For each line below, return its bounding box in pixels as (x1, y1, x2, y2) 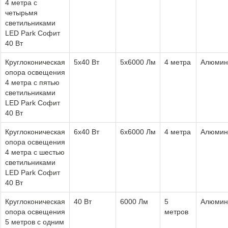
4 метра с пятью (5, 78, 60, 87)
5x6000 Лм (120, 58, 156, 66)
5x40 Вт (74, 58, 99, 66)
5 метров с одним (5, 217, 64, 226)
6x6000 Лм (120, 127, 156, 136)
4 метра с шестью (5, 148, 65, 156)
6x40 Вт (74, 127, 99, 136)
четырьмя (5, 8, 38, 17)
